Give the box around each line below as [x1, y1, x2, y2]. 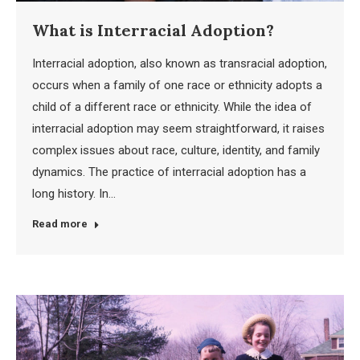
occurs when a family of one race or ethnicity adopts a [32, 77, 322, 92]
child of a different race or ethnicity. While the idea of [32, 99, 312, 114]
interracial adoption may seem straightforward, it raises [32, 121, 325, 136]
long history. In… [32, 186, 116, 201]
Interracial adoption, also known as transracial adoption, [32, 55, 327, 71]
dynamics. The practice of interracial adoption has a [32, 164, 306, 179]
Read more [32, 217, 88, 230]
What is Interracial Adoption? [32, 19, 274, 40]
